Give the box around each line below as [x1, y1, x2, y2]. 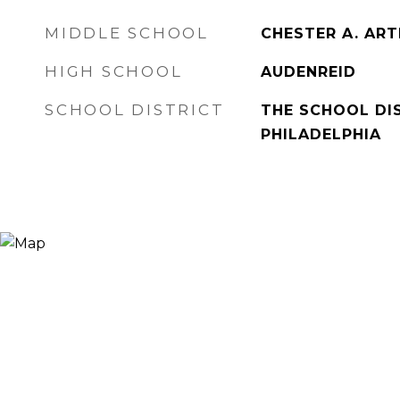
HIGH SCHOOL [45, 62, 183, 80]
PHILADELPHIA [260, 126, 381, 143]
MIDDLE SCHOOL [45, 24, 209, 42]
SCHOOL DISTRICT [45, 101, 225, 119]
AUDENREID [260, 63, 356, 80]
